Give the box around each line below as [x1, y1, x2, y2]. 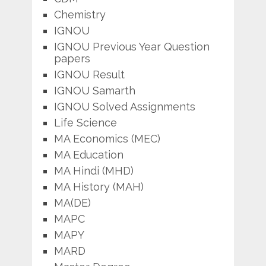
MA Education [53, 148, 123, 161]
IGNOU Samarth [53, 84, 135, 97]
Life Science [53, 116, 117, 129]
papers [53, 52, 90, 65]
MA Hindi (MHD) [53, 164, 134, 177]
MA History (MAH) [53, 180, 144, 193]
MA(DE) [53, 196, 91, 209]
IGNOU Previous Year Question [53, 40, 210, 53]
